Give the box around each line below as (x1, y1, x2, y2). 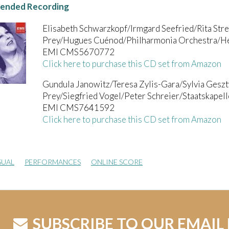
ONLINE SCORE (91, 157, 143, 166)
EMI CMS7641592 (42, 102, 114, 113)
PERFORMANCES (25, 157, 81, 166)
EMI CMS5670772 (42, 46, 114, 57)
